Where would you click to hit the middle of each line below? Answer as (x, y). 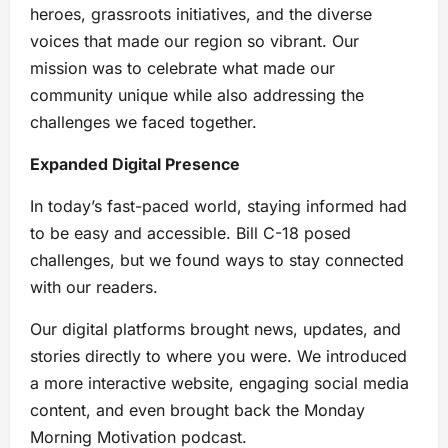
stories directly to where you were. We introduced (218, 355)
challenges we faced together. (143, 121)
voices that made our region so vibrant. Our (194, 40)
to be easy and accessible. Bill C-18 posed (190, 232)
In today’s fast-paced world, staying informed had (218, 205)
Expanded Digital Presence (135, 163)
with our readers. (94, 286)
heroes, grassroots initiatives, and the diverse (201, 13)
